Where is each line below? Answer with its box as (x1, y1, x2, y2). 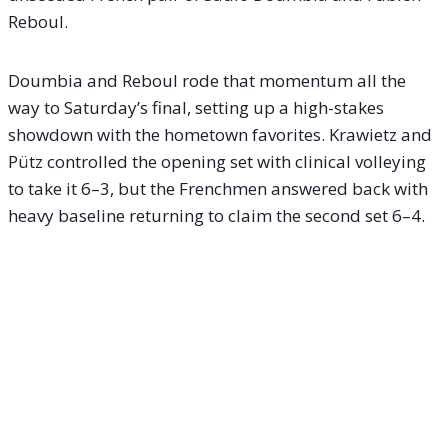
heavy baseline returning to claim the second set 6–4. (8, 203, 425, 227)
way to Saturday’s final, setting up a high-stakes (8, 95, 384, 119)
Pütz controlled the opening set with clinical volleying (8, 149, 426, 173)
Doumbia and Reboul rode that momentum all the (8, 68, 406, 92)
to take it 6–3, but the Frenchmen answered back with (8, 176, 428, 200)
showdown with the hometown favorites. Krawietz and (8, 122, 432, 146)
